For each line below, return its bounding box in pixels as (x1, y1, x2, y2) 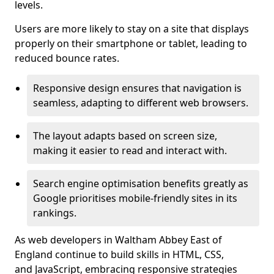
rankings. (33, 206, 76, 220)
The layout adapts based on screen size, (33, 129, 217, 143)
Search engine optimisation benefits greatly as (33, 177, 248, 190)
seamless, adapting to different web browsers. (33, 96, 248, 109)
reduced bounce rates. (15, 51, 119, 65)
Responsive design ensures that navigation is (33, 81, 242, 95)
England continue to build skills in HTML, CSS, (15, 248, 224, 261)
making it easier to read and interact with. (33, 144, 227, 157)
